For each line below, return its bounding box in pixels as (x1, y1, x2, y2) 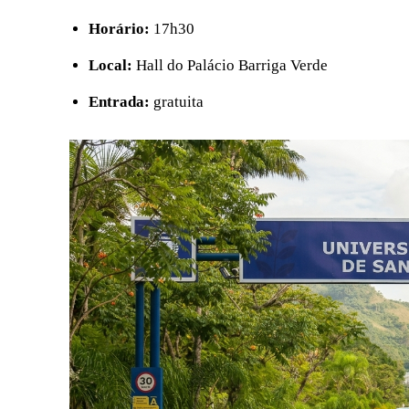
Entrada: (89, 92, 150, 110)
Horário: (89, 19, 150, 37)
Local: (89, 56, 132, 74)
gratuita (150, 92, 204, 110)
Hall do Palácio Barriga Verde (132, 56, 328, 74)
